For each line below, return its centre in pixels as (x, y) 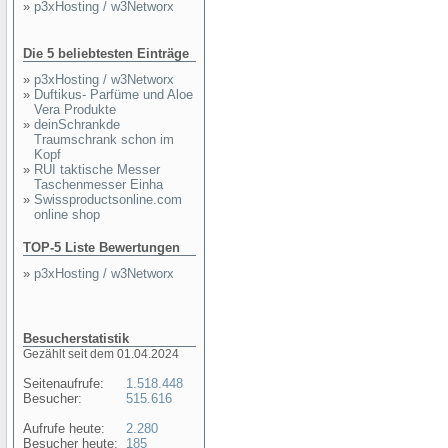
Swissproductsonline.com (108, 199)
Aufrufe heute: (64, 428)
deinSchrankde (77, 124)
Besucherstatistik (76, 338)
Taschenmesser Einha (98, 184)
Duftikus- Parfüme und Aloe (113, 94)
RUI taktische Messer (97, 169)
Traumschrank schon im (104, 139)
